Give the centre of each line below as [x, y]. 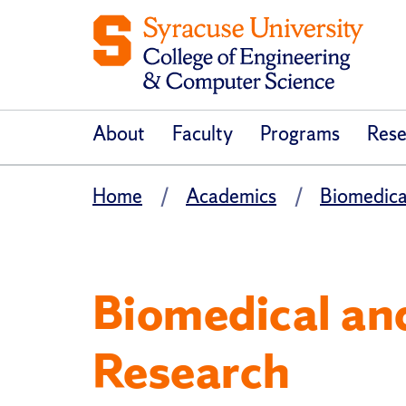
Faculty [203, 134]
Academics [231, 197]
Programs [300, 134]
